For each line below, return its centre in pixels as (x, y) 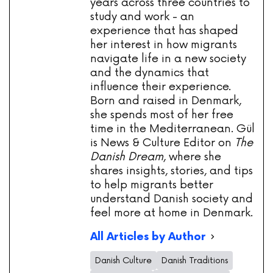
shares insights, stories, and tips (172, 171)
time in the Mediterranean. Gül (172, 129)
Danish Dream (127, 157)
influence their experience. (161, 87)
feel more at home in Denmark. (172, 213)
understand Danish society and (172, 199)
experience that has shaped (164, 31)
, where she (192, 157)
